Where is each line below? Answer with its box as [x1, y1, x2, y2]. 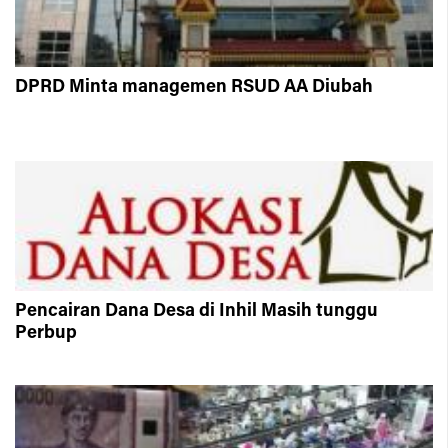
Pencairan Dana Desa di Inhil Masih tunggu [15, 302, 378, 321]
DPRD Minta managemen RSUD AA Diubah [15, 78, 373, 97]
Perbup [15, 324, 77, 343]
